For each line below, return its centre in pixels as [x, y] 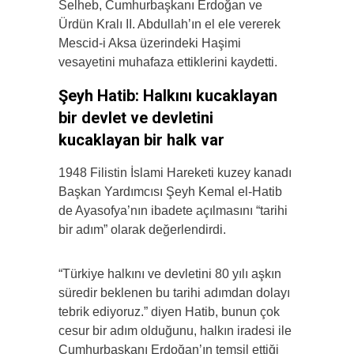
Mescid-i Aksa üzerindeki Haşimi [150, 43]
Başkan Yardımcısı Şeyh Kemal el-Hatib [170, 192]
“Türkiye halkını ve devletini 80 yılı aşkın [170, 274]
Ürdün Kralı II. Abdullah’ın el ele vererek [169, 24]
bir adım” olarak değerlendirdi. [142, 230]
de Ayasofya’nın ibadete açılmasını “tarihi [173, 211]
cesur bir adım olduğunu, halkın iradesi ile [175, 331]
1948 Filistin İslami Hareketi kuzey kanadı [175, 173]
